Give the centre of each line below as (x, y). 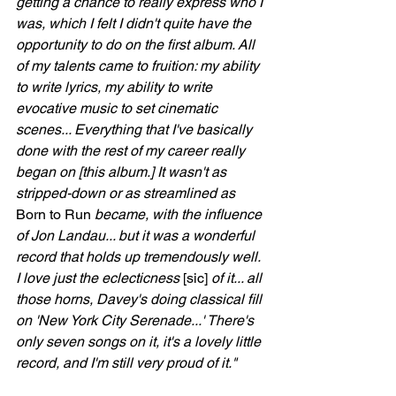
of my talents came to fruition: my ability (139, 66)
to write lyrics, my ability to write (116, 87)
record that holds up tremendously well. (140, 257)
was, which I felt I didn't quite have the (135, 23)
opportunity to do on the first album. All (137, 45)
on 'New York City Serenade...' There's (137, 320)
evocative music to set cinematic (118, 108)
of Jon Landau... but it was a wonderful (137, 236)
